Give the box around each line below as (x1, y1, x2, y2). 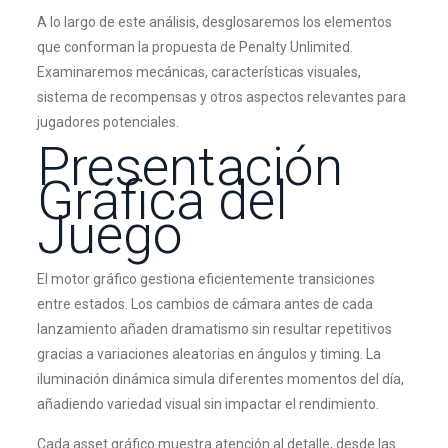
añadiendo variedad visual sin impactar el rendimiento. (36, 396, 379, 412)
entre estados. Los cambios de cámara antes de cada (36, 296, 373, 312)
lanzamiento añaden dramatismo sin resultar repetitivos (36, 321, 392, 337)
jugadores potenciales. (36, 114, 179, 130)
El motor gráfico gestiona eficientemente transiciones (36, 271, 375, 287)
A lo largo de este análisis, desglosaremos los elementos (36, 14, 392, 30)
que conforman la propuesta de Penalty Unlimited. (36, 39, 353, 55)
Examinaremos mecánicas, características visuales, (36, 64, 361, 80)
